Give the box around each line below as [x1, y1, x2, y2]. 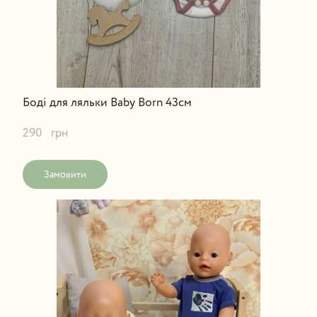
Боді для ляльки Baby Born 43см [22, 96, 192, 109]
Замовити [43, 169, 86, 180]
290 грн [22, 127, 68, 139]
